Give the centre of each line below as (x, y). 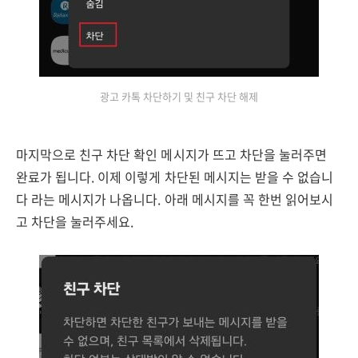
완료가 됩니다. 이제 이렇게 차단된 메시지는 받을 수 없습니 (175, 177)
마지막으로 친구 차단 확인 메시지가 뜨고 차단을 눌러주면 (171, 154)
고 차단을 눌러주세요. (75, 221)
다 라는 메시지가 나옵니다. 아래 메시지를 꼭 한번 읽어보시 (175, 199)
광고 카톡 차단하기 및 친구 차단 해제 (179, 96)
